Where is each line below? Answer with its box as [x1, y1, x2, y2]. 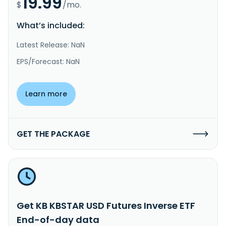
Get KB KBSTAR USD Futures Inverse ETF [17, 199, 195, 212]
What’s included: [17, 19, 85, 31]
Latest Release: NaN [17, 39, 85, 50]
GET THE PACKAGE [17, 128, 90, 140]
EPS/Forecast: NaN [17, 56, 80, 67]
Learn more [25, 88, 67, 99]
